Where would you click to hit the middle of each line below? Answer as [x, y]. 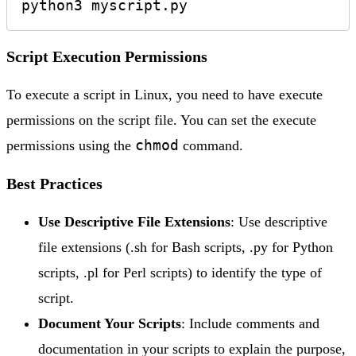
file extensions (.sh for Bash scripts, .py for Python [186, 247]
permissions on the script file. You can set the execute [161, 120]
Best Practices [54, 183]
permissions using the [71, 145]
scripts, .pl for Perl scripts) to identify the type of [180, 272]
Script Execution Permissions [107, 56]
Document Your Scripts [110, 323]
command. [211, 145]
